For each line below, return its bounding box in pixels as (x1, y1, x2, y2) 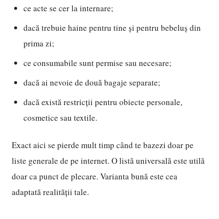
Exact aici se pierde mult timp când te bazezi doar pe (12, 139, 194, 151)
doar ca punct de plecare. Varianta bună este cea (12, 171, 177, 182)
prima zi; (23, 38, 54, 49)
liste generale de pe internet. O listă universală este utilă (12, 155, 205, 166)
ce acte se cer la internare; (23, 2, 113, 14)
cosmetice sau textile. (23, 112, 97, 123)
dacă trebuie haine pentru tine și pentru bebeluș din (23, 22, 201, 33)
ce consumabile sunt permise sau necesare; (23, 57, 172, 68)
